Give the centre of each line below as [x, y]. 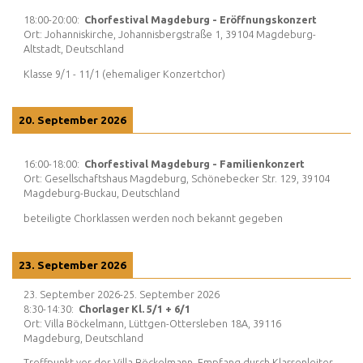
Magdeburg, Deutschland [83, 337]
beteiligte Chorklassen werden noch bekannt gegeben [153, 218]
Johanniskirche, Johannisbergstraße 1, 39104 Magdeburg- [180, 34]
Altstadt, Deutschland [74, 49]
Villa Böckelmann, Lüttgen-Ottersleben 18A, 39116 [163, 323]
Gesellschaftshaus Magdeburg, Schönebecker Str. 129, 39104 [187, 179]
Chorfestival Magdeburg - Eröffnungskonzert [201, 20]
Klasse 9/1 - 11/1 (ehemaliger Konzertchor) [124, 73]
